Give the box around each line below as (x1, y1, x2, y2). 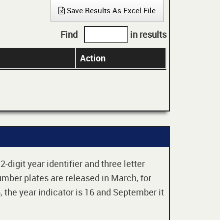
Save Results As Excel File (65, 5, 156, 16)
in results (128, 28, 166, 40)
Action (80, 52, 106, 64)
